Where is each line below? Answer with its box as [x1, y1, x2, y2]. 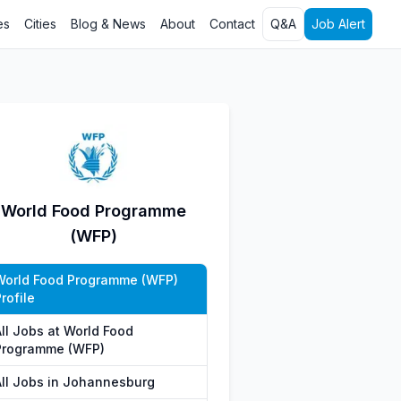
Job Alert [311, 16, 365, 31]
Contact [209, 16, 255, 31]
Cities [24, 16, 56, 31]
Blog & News [71, 16, 146, 31]
